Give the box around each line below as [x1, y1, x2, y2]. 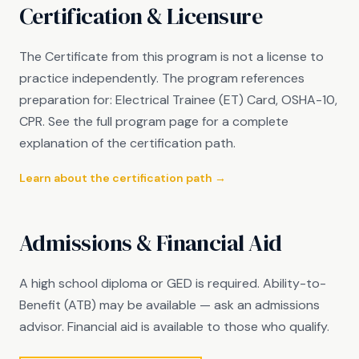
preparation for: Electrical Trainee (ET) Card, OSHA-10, [19, 91, 337, 108]
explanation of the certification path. [19, 135, 236, 151]
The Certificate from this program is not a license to [19, 48, 324, 65]
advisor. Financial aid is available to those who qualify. [19, 318, 329, 335]
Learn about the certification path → [19, 171, 226, 185]
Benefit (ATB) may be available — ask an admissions [19, 296, 320, 313]
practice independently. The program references [19, 70, 305, 87]
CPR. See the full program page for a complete [19, 113, 288, 130]
